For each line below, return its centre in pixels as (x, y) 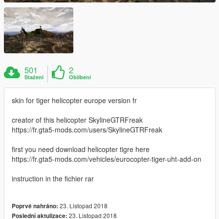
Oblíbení (80, 77)
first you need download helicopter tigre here (81, 149)
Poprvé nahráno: (35, 206)
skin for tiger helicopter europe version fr (74, 100)
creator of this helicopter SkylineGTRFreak (77, 120)
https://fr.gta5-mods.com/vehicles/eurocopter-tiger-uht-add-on (107, 159)
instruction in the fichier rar (53, 178)
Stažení (34, 77)
